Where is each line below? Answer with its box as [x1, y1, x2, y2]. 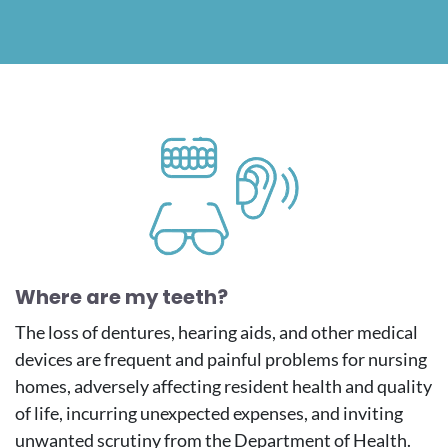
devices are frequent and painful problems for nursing [15, 348, 427, 371]
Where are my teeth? [15, 283, 228, 312]
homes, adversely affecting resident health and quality [15, 375, 432, 398]
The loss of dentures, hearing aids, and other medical [15, 321, 418, 344]
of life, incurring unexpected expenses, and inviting [15, 402, 403, 425]
